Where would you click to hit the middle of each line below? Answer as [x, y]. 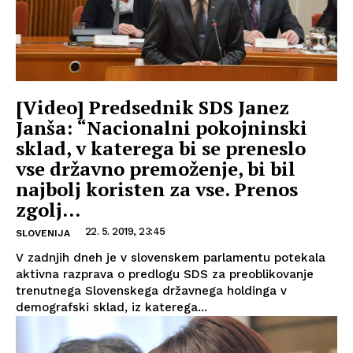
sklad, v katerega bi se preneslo [161, 148]
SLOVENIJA [43, 233]
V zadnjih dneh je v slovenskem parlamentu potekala [171, 258]
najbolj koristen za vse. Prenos [157, 189]
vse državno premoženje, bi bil [156, 169]
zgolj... [48, 210]
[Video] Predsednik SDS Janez [152, 107]
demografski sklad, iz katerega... [111, 307]
